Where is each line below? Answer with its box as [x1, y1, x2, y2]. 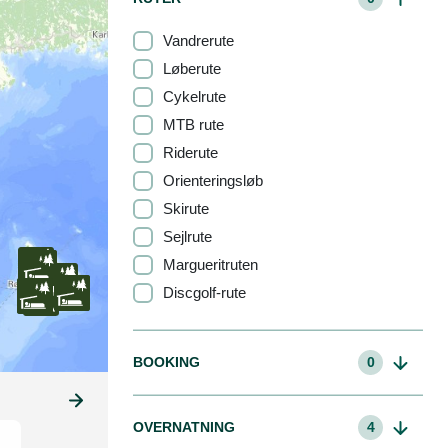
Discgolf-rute [163, 283, 246, 301]
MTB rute [163, 115, 224, 133]
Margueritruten [163, 255, 258, 273]
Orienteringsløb [163, 171, 263, 189]
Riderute [163, 143, 218, 161]
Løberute [163, 59, 221, 77]
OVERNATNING [133, 418, 235, 435]
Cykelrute [163, 87, 226, 105]
